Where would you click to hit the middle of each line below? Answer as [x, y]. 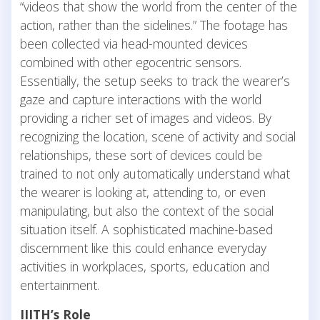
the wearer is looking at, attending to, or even [143, 192]
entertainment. [60, 285]
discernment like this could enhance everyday [143, 247]
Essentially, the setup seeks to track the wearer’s [155, 80]
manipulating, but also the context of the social [147, 210]
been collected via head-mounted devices [134, 43]
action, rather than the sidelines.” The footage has [154, 25]
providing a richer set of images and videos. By [146, 117]
